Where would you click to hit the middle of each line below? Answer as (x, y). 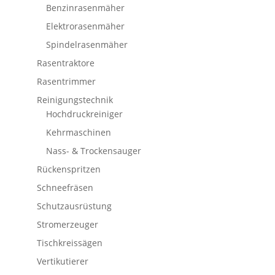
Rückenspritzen (68, 169)
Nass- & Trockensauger (93, 150)
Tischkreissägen (69, 242)
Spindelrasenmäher (87, 44)
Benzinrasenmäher (85, 7)
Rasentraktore (65, 63)
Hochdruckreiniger (84, 114)
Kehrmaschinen (78, 132)
